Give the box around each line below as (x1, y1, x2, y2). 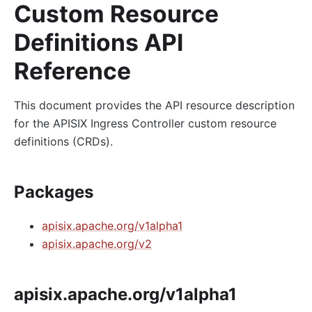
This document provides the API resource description (14, 97, 295, 112)
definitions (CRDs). (14, 134, 113, 148)
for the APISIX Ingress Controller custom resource (14, 116, 276, 130)
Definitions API (14, 27, 183, 56)
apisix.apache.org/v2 (42, 236, 152, 251)
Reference (14, 56, 131, 85)
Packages (14, 181, 93, 202)
